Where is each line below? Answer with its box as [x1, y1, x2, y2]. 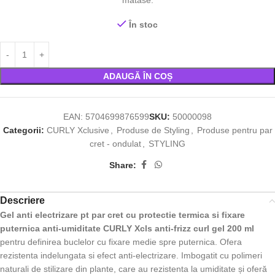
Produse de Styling [116, 125, 190, 135]
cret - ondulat [90, 139, 141, 149]
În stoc [129, 20, 158, 29]
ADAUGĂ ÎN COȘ [103, 71, 172, 81]
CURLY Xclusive [46, 125, 109, 135]
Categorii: [2, 125, 44, 135]
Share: [109, 160, 136, 170]
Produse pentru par [196, 125, 273, 135]
